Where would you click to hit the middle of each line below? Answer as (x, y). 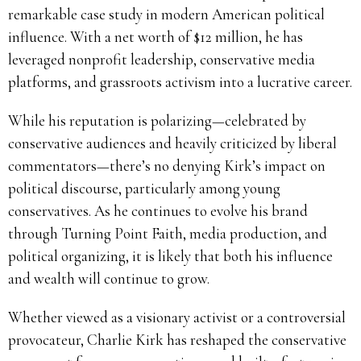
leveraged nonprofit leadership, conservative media (162, 59)
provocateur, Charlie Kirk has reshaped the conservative (177, 339)
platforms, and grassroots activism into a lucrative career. (180, 81)
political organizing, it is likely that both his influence (170, 255)
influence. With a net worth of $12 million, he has (156, 36)
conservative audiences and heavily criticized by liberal (172, 143)
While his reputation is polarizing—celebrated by (157, 120)
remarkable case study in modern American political (166, 14)
